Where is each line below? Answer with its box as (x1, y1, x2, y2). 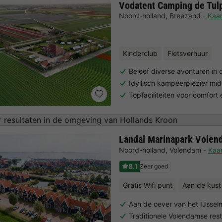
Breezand (169, 11, 201, 20)
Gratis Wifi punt (123, 181, 172, 190)
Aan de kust (182, 181, 221, 190)
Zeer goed (140, 162, 168, 170)
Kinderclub (123, 49, 158, 57)
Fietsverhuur (167, 49, 208, 57)
